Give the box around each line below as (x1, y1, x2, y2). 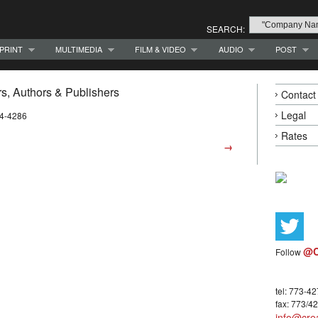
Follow (275, 246, 303, 258)
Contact (281, 87, 316, 102)
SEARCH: (207, 23, 245, 35)
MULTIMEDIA (55, 43, 102, 55)
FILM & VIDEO (134, 43, 186, 55)
